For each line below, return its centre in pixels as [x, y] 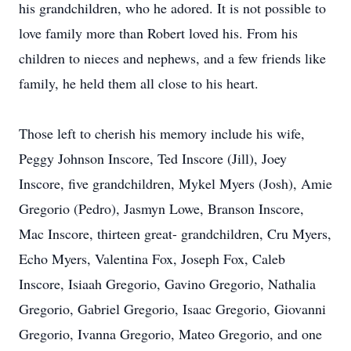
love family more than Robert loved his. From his [158, 33]
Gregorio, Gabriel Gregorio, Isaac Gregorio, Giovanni [172, 309]
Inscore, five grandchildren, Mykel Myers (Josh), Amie [175, 183]
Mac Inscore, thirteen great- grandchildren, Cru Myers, [175, 233]
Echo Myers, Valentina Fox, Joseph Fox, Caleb [152, 259]
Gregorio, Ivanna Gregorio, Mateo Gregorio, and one [170, 334]
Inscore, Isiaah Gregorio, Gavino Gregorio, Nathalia [167, 284]
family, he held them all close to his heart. [141, 83]
